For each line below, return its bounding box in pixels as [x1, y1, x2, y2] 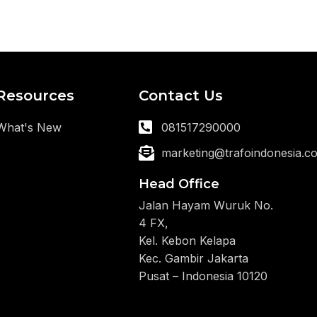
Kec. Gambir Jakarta [138, 251, 248, 265]
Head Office [138, 176, 219, 192]
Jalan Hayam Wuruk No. [138, 198, 273, 212]
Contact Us [138, 87, 223, 104]
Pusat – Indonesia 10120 [138, 269, 267, 283]
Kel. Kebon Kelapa [138, 234, 236, 248]
